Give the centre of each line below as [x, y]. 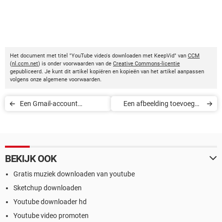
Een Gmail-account [49, 103]
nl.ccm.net [25, 63]
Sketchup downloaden [48, 188]
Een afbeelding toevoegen [163, 103]
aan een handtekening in [165, 118]
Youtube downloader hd [50, 201]
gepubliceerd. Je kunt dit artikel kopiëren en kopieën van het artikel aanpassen [107, 71]
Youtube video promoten [51, 215]
